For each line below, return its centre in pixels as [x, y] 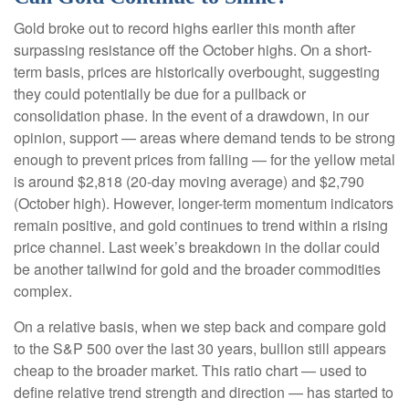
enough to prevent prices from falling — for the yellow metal [204, 160]
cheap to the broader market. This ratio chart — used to [190, 371]
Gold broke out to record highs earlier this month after [184, 28]
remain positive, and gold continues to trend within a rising [201, 225]
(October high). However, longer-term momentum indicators [204, 204]
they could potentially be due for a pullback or [160, 94]
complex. [43, 291]
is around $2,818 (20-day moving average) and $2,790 [189, 182]
